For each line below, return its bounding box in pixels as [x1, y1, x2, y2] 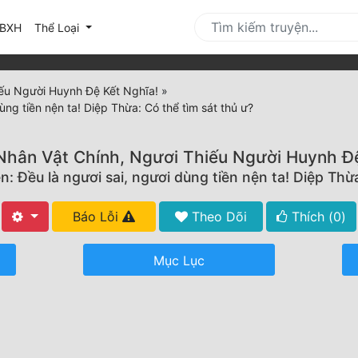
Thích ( [287, 209, 333, 225]
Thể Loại [34, 20, 82, 34]
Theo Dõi [187, 209, 247, 225]
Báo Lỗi [72, 209, 122, 225]
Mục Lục [153, 253, 205, 269]
